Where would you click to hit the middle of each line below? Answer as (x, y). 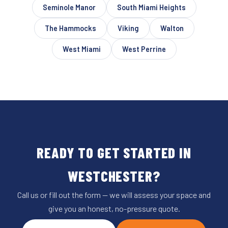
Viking (128, 28)
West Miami (81, 49)
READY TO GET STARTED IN (114, 152)
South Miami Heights (151, 7)
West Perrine (144, 49)
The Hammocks (70, 28)
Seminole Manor (69, 7)
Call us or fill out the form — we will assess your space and (114, 194)
